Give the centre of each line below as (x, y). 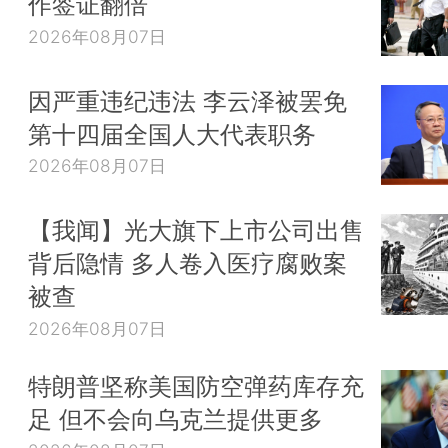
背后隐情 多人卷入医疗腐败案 (187, 263)
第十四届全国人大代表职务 (172, 133)
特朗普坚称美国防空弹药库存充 (196, 385)
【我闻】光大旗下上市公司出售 (196, 230)
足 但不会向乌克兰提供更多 (175, 418)
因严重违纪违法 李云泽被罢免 (187, 100)
